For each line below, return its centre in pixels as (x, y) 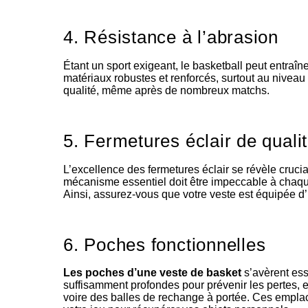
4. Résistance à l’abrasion (171, 37)
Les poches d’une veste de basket (154, 273)
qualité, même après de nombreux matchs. (166, 90)
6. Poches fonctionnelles (165, 244)
